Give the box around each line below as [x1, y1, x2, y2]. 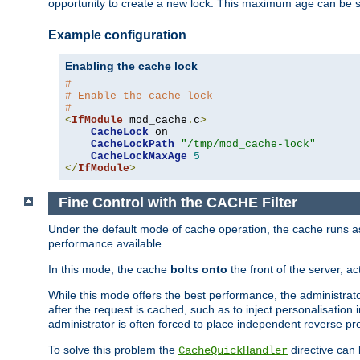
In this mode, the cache [48, 262, 170, 276]
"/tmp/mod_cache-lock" [181, 137, 316, 150]
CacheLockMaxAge [91, 149, 187, 162]
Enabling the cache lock [65, 59, 198, 72]
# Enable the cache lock [65, 89, 213, 102]
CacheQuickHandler [178, 343, 288, 357]
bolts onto [170, 262, 227, 276]
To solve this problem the [48, 342, 178, 356]
